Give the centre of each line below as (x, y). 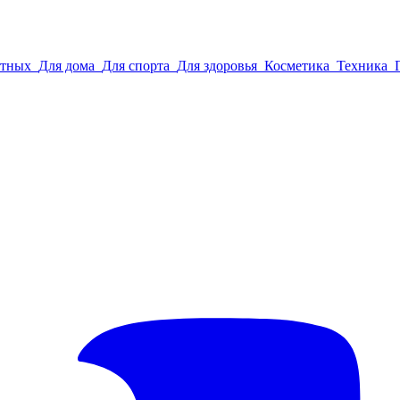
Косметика (297, 66)
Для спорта (136, 66)
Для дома (67, 66)
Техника (362, 66)
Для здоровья (217, 66)
